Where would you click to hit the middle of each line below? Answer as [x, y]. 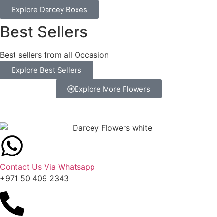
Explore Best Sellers [46, 70]
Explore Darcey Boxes [49, 9]
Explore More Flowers [112, 89]
